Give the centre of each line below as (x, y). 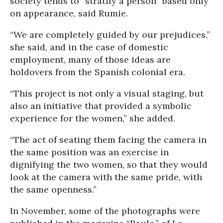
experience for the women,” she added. (93, 118)
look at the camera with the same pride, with (106, 177)
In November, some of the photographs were (105, 211)
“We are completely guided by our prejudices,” (110, 35)
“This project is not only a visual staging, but (107, 93)
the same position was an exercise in (89, 152)
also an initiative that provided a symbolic (101, 106)
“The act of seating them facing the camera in (108, 140)
